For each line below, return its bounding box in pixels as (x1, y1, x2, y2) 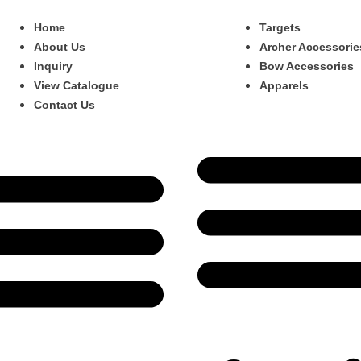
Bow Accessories (259, 60, 354, 73)
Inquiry (34, 60, 73, 73)
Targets (259, 21, 301, 34)
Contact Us (34, 98, 95, 111)
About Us (34, 40, 85, 53)
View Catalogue (34, 79, 119, 92)
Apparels (259, 79, 309, 92)
